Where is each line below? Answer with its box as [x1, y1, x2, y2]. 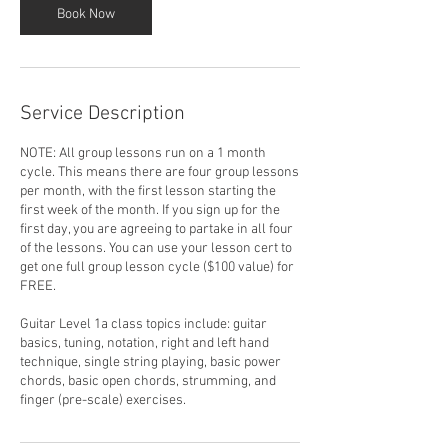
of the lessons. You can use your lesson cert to [20, 240, 292, 258]
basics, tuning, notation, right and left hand [20, 335, 269, 353]
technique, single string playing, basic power [20, 354, 281, 372]
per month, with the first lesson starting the [20, 183, 276, 201]
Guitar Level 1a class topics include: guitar [20, 316, 267, 334]
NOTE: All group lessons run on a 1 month [20, 145, 266, 163]
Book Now [57, 6, 115, 24]
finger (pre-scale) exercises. [20, 392, 186, 410]
